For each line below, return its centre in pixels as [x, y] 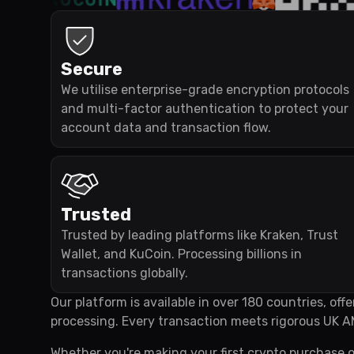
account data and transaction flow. [166, 128]
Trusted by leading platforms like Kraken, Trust [200, 235]
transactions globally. [124, 273]
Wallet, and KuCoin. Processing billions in [181, 254]
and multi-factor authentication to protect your [205, 109]
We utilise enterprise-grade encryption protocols [205, 90]
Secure [92, 69]
